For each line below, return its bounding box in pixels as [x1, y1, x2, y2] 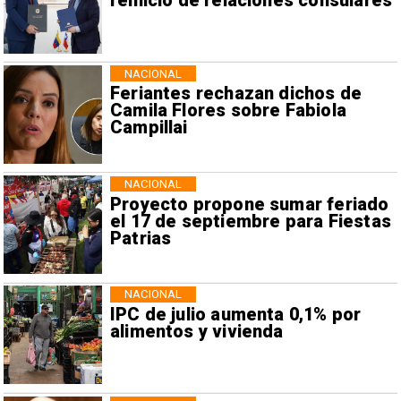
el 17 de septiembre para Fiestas [109, 210, 391, 232]
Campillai [109, 117, 188, 139]
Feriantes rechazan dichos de [109, 83, 363, 105]
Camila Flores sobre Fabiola [109, 100, 346, 122]
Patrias [109, 227, 172, 249]
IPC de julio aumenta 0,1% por [109, 304, 362, 325]
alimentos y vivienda [109, 321, 284, 342]
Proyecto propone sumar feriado [109, 193, 389, 215]
